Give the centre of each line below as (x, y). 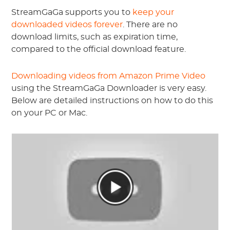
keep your (154, 12)
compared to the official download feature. (99, 49)
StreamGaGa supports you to (72, 12)
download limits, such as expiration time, (95, 37)
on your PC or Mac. (50, 113)
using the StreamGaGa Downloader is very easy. (109, 88)
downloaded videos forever (67, 25)
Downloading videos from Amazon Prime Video (109, 76)
